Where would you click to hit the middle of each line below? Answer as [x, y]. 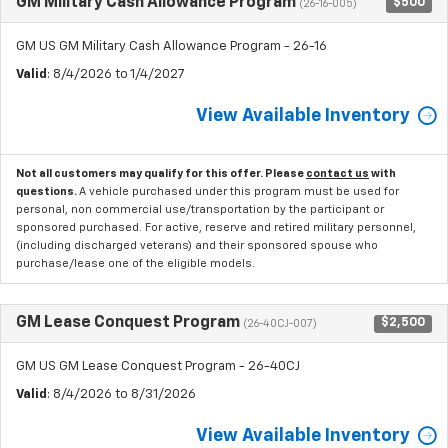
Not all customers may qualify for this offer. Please [161, 173]
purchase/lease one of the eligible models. [135, 263]
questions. [47, 191]
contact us [337, 173]
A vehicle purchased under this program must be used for [239, 191]
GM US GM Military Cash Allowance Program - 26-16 [171, 46]
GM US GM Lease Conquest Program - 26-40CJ [158, 366]
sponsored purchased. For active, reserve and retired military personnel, [216, 227]
